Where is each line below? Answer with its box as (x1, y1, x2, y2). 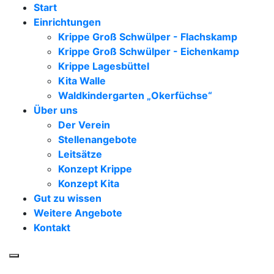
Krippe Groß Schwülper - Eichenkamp (58, 45, 239, 57)
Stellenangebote (58, 133, 137, 146)
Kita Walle (58, 75, 106, 87)
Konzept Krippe (58, 163, 132, 175)
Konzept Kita (58, 177, 119, 190)
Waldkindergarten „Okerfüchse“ (58, 89, 212, 102)
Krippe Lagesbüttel (58, 60, 149, 72)
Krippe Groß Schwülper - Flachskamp (58, 31, 237, 43)
